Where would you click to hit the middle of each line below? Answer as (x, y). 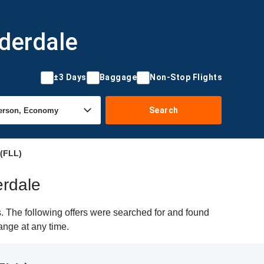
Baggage (118, 77)
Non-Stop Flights (186, 77)
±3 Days (70, 77)
